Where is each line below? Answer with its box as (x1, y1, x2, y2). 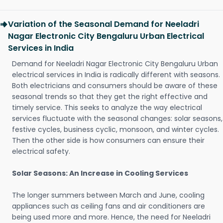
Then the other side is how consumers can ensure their (12, 135, 205, 146)
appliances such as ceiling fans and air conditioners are (12, 201, 205, 212)
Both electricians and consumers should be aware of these (12, 81, 218, 91)
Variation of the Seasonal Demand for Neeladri (8, 18, 199, 30)
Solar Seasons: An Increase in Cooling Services (12, 168, 188, 179)
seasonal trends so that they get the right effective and (12, 92, 208, 102)
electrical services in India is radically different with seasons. (12, 70, 220, 80)
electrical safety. (12, 146, 70, 157)
